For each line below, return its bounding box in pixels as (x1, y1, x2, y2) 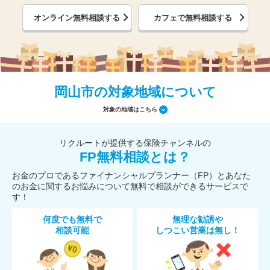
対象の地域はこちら (102, 105, 157, 113)
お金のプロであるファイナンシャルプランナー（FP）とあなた (12, 171, 251, 180)
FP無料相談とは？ (80, 149, 190, 165)
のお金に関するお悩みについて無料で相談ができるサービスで (12, 181, 248, 191)
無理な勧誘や (172, 215, 223, 224)
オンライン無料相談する (34, 13, 121, 22)
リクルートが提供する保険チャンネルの (59, 138, 211, 148)
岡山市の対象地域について (54, 84, 216, 99)
